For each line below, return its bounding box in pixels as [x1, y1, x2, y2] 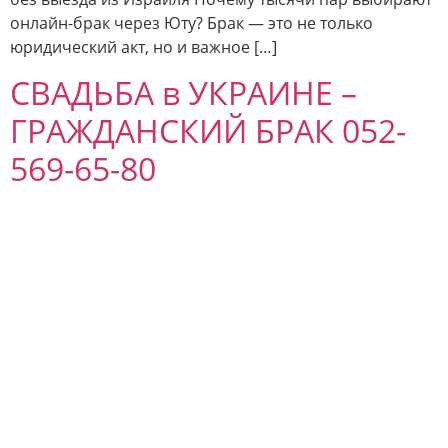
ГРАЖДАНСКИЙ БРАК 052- [10, 108, 406, 152]
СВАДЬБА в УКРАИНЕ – [10, 70, 357, 114]
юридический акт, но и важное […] [10, 36, 277, 59]
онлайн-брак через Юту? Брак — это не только [10, 12, 373, 35]
